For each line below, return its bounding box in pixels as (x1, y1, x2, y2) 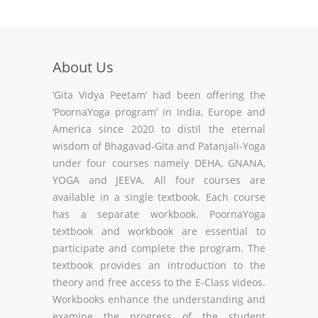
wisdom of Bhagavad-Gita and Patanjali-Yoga (53, 139, 265, 153)
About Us (53, 57, 114, 77)
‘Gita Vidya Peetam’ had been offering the (53, 88, 265, 102)
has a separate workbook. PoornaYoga (53, 207, 265, 221)
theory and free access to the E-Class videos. (53, 275, 265, 289)
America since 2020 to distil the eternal (53, 122, 265, 136)
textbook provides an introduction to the (53, 258, 265, 272)
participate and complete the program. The (53, 241, 265, 255)
